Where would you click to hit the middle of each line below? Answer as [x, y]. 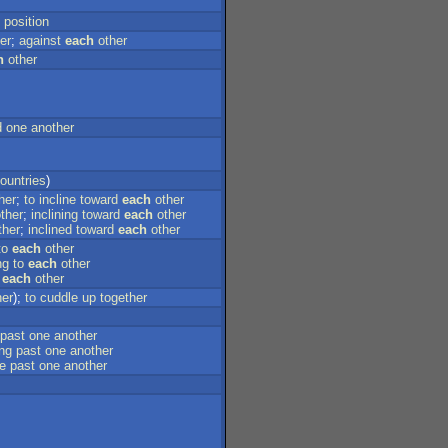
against [40, 40]
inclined [50, 229]
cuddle [59, 297]
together [123, 297]
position [26, 21]
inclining [54, 214]
